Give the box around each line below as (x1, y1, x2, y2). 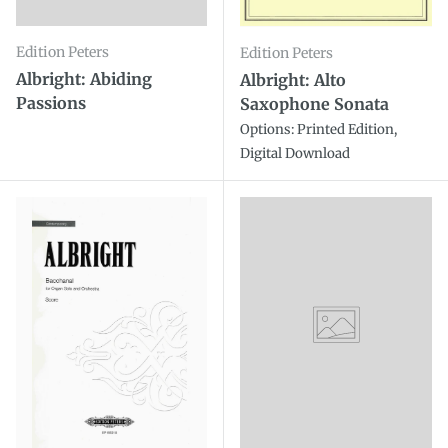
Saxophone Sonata (240, 94, 389, 115)
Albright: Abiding (16, 68, 152, 89)
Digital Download (240, 145, 350, 163)
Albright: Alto (240, 70, 346, 91)
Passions (16, 92, 86, 113)
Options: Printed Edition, (240, 121, 397, 139)
